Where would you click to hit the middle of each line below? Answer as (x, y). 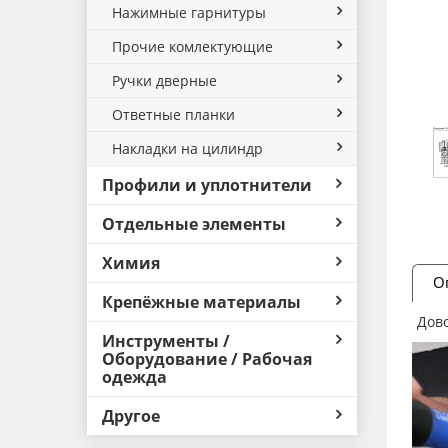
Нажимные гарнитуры (189, 12)
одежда (134, 377)
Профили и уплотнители (207, 185)
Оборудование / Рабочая (207, 359)
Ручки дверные (164, 80)
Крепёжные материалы (201, 302)
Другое (131, 416)
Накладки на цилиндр (187, 148)
